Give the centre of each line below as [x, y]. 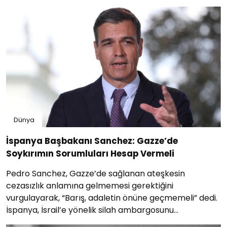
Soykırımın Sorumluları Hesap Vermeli [90, 154]
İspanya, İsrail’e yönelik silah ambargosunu [90, 210]
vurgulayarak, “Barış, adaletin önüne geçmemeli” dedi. [112, 198]
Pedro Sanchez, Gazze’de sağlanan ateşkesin [96, 174]
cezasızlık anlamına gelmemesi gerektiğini [90, 186]
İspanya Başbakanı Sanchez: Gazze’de [92, 141]
